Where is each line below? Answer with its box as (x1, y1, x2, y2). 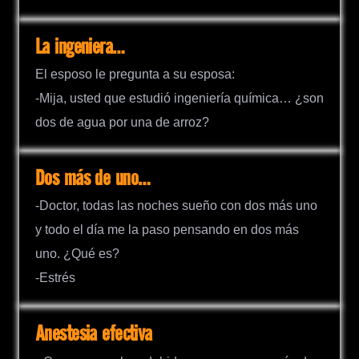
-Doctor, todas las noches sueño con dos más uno (35, 199, 317, 213)
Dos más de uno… (35, 167, 151, 192)
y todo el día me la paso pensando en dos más (35, 223, 299, 237)
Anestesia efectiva (35, 323, 152, 347)
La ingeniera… (35, 36, 125, 60)
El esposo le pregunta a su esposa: (35, 67, 235, 82)
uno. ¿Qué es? (35, 247, 119, 261)
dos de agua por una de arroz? (35, 115, 209, 130)
